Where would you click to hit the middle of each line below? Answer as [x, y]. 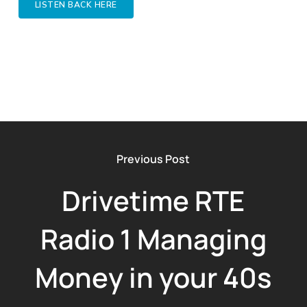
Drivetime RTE [153, 200]
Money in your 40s [153, 277]
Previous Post [153, 159]
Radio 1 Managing [153, 239]
